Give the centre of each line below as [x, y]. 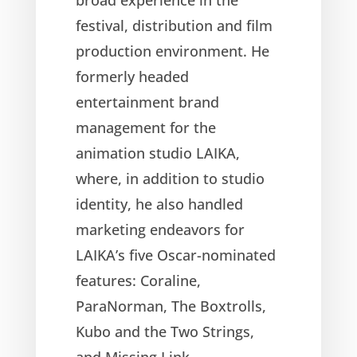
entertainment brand [147, 102]
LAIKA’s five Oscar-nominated [175, 255]
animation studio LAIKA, [157, 153]
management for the [145, 127]
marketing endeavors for [160, 229]
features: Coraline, [138, 280]
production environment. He [172, 51]
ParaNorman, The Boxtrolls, [171, 306]
